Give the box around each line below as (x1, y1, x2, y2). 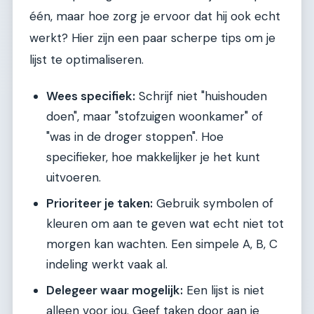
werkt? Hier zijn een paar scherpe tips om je (29, 30, 275, 46)
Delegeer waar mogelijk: (46, 282, 183, 299)
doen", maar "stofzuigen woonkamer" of (46, 109, 263, 125)
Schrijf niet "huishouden (135, 88, 267, 104)
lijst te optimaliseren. (29, 52, 144, 68)
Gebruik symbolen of (153, 196, 273, 212)
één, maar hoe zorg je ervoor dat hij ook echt (29, 8, 280, 25)
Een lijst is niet (183, 282, 264, 299)
